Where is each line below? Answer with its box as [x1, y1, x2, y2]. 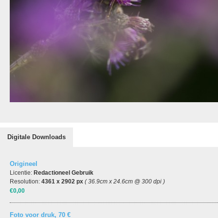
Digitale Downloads [7, 133, 66, 141]
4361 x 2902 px [41, 178, 83, 185]
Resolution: [10, 178, 41, 185]
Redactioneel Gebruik [34, 169, 93, 176]
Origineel [10, 160, 37, 167]
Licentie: [10, 169, 34, 176]
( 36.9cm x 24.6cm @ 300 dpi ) [85, 178, 165, 185]
